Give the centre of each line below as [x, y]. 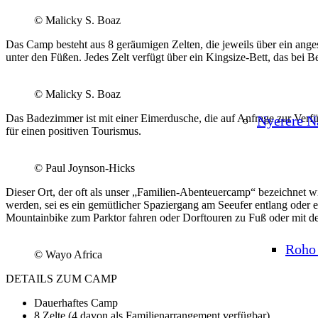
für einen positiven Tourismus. [73, 131]
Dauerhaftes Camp [76, 302]
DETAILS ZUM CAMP [61, 278]
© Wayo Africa [68, 254]
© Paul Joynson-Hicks [84, 168]
